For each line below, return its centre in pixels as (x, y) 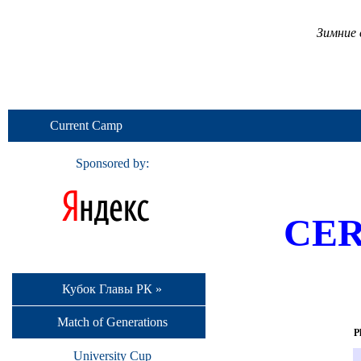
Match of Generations (112, 322)
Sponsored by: (112, 163)
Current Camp (86, 125)
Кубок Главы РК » (112, 288)
